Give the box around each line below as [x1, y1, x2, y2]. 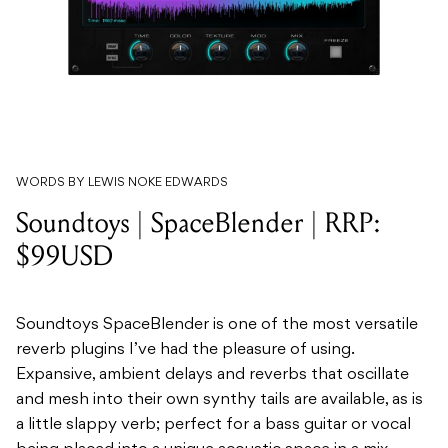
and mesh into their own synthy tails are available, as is [16, 392, 423, 409]
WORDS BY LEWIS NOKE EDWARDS [16, 177, 228, 190]
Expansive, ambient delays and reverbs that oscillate [16, 367, 409, 384]
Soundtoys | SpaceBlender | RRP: [16, 206, 381, 241]
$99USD [16, 239, 114, 274]
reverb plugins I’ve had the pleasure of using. [16, 342, 354, 359]
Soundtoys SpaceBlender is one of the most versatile [16, 317, 418, 334]
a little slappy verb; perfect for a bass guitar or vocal [16, 417, 411, 434]
